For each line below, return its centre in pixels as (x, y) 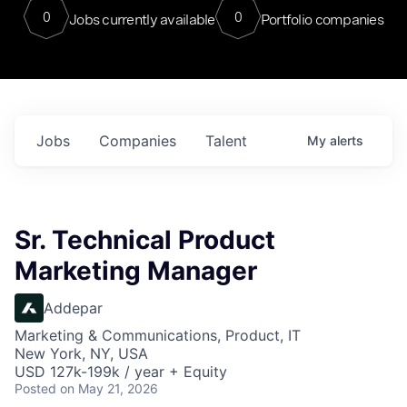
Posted (35, 388)
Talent (226, 141)
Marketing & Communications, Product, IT (158, 335)
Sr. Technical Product (145, 240)
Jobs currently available (142, 19)
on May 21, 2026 (109, 388)
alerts (347, 140)
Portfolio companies (322, 19)
